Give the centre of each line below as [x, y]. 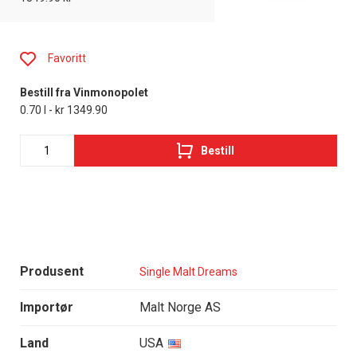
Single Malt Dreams [188, 271]
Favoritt [67, 59]
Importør [47, 308]
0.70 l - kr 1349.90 [64, 110]
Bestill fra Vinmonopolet [84, 93]
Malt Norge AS [180, 308]
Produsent [52, 272]
